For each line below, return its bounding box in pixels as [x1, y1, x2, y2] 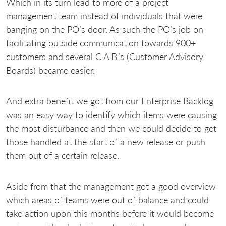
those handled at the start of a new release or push [6, 136, 205, 148]
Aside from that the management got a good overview [6, 181, 216, 192]
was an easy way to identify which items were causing [6, 109, 217, 121]
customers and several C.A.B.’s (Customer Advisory [6, 51, 203, 63]
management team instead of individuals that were [6, 10, 202, 22]
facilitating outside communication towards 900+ [6, 37, 196, 49]
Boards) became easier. [6, 65, 95, 76]
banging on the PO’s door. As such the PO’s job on [6, 24, 203, 35]
